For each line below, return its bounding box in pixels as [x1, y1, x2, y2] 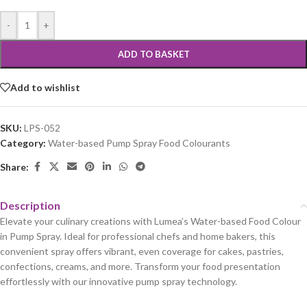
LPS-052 [24, 122, 60, 134]
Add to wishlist [10, 81, 80, 93]
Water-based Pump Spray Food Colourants [48, 137, 230, 149]
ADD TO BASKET [117, 49, 190, 60]
